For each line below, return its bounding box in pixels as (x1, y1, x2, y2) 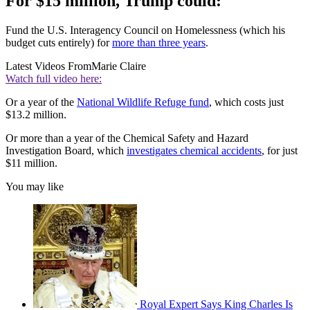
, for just (262, 144, 298, 156)
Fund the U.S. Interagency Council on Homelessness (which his (6, 24, 285, 36)
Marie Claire (91, 60, 146, 72)
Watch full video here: (6, 72, 102, 84)
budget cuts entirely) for (6, 36, 112, 48)
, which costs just (209, 95, 284, 108)
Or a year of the (6, 95, 77, 108)
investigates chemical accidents (127, 144, 262, 156)
